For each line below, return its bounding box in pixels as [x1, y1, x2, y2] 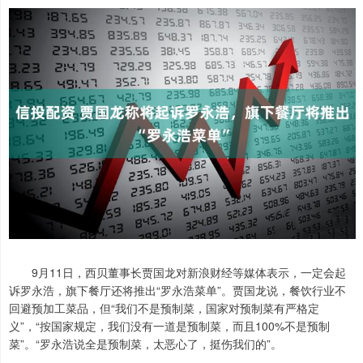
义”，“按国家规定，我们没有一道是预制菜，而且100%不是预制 [9, 318, 330, 335]
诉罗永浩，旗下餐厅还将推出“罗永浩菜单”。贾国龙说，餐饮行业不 [9, 282, 346, 299]
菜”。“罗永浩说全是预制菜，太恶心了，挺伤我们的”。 [9, 335, 282, 352]
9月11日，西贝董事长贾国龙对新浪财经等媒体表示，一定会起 [9, 264, 346, 281]
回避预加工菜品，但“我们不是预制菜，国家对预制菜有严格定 [9, 300, 319, 317]
